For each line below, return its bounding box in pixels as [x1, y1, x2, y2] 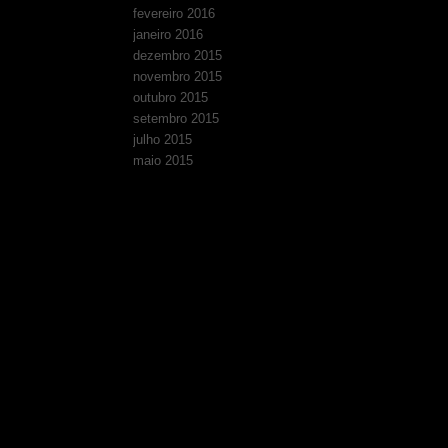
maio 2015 [132, 153, 193, 169]
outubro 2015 [132, 90, 208, 106]
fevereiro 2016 [132, 6, 215, 22]
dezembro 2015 [132, 48, 222, 64]
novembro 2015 [132, 69, 222, 85]
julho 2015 [132, 132, 192, 148]
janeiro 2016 [132, 27, 203, 43]
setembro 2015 [132, 111, 219, 127]
